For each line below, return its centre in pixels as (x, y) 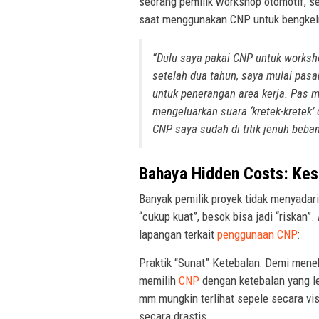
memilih (159, 280)
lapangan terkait (178, 234)
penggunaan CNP (257, 234)
